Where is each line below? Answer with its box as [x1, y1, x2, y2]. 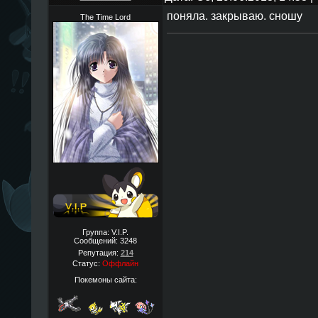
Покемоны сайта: [74, 275, 137, 284]
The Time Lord [80, 13, 131, 21]
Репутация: [77, 248, 121, 257]
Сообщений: [74, 236, 120, 245]
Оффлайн [102, 259, 138, 268]
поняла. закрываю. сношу [166, 9, 302, 22]
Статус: [72, 259, 102, 268]
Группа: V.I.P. [82, 228, 128, 236]
